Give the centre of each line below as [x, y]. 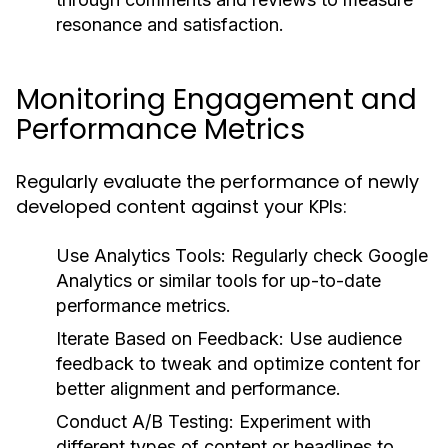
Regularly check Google [327, 255]
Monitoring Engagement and [216, 99]
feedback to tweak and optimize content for [238, 363]
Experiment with [302, 421]
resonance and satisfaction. [170, 24]
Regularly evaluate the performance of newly [217, 181]
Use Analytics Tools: [141, 255]
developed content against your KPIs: [181, 206]
